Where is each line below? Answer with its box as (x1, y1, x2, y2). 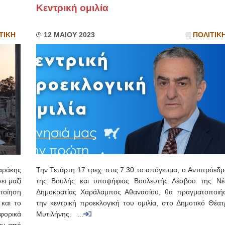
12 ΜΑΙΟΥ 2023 (43, 31, 95, 39)
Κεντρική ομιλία (36, 3, 108, 13)
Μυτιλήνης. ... (36, 210, 83, 218)
